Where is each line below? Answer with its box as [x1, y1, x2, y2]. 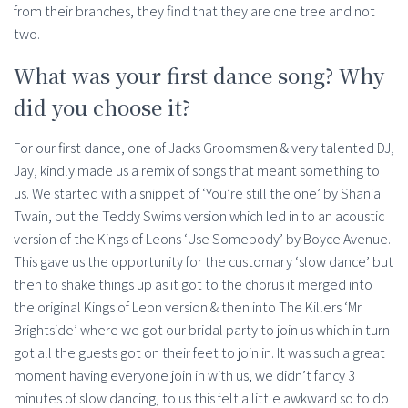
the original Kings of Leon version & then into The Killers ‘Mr [14, 298, 362, 318]
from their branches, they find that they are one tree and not [14, 2, 375, 22]
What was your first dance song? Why [14, 61, 384, 90]
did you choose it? [14, 93, 190, 122]
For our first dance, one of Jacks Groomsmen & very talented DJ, [14, 138, 394, 158]
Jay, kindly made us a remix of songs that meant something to [14, 161, 380, 181]
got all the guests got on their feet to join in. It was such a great [14, 343, 385, 363]
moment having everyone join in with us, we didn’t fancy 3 [14, 366, 355, 386]
